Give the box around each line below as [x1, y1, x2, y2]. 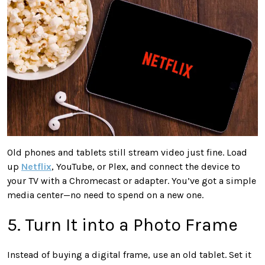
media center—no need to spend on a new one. [7, 189, 203, 201]
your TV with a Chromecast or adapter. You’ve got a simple [7, 174, 256, 186]
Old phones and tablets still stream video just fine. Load [7, 146, 247, 158]
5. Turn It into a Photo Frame [7, 214, 238, 235]
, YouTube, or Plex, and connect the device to [51, 160, 240, 172]
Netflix [21, 160, 51, 172]
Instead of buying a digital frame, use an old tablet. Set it [7, 248, 251, 260]
